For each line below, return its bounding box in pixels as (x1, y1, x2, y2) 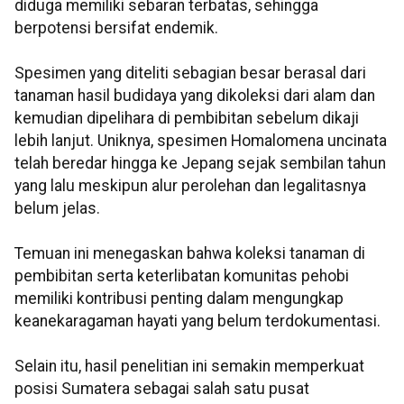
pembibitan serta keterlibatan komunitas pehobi (14, 267, 349, 286)
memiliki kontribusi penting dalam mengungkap (14, 289, 344, 308)
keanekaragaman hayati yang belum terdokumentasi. (14, 312, 381, 331)
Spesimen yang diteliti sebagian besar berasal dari (14, 64, 366, 83)
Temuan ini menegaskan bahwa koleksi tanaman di (14, 244, 365, 263)
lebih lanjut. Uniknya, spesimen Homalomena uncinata (14, 132, 387, 151)
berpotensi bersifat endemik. (14, 19, 218, 38)
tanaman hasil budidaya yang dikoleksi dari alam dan (14, 87, 375, 106)
